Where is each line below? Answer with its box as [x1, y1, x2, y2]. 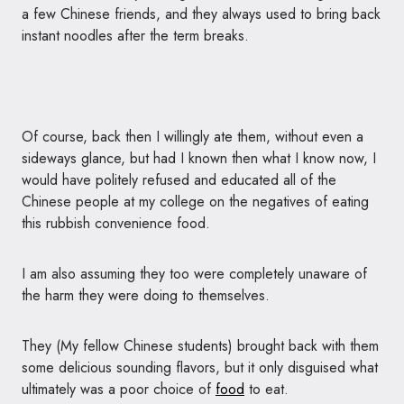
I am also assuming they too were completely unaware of [22, 263, 367, 284]
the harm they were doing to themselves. [22, 285, 270, 306]
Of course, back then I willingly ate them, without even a [22, 126, 363, 147]
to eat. [244, 379, 289, 399]
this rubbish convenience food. [22, 213, 210, 234]
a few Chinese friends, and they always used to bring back [22, 4, 381, 24]
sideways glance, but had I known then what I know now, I [22, 148, 376, 169]
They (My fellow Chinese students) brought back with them [22, 335, 379, 356]
